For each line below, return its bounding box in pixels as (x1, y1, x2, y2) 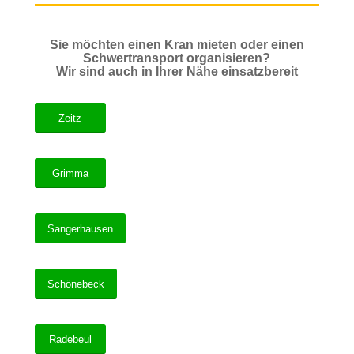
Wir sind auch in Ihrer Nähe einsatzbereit (55, 65, 298, 79)
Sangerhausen (47, 223, 113, 235)
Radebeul (48, 333, 92, 346)
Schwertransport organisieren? (83, 51, 271, 66)
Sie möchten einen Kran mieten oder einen (49, 38, 304, 52)
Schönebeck (47, 278, 104, 291)
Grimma (51, 168, 88, 180)
